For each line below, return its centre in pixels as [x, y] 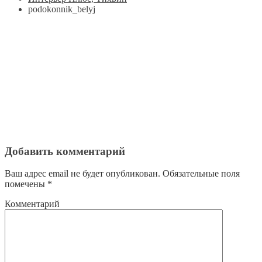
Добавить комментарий [65, 151]
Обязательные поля [200, 174]
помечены [26, 184]
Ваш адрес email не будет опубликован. [82, 174]
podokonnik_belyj [62, 9]
